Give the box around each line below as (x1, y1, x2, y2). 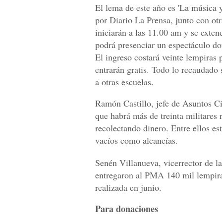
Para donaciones (95, 202, 158, 216)
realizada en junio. (95, 181, 162, 194)
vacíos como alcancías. (95, 134, 178, 147)
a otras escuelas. (95, 76, 154, 88)
